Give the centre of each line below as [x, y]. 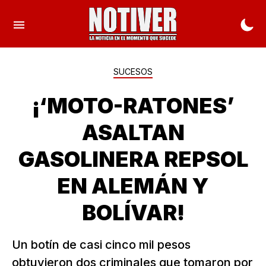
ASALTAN [133, 132]
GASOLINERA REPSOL [133, 159]
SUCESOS [133, 72]
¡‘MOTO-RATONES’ [133, 106]
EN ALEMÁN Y [133, 186]
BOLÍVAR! [133, 213]
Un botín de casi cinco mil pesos [101, 245]
